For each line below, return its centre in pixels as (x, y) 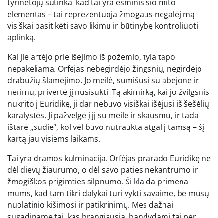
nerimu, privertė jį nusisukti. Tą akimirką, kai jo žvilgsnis (108, 92)
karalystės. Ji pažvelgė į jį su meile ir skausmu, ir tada (103, 115)
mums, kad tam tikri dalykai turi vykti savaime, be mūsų (108, 193)
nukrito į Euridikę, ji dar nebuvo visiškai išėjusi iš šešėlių (108, 103)
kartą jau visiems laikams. (54, 138)
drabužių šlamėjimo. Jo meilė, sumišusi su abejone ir (103, 80)
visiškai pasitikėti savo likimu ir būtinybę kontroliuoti (103, 26)
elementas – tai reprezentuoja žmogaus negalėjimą (101, 14)
